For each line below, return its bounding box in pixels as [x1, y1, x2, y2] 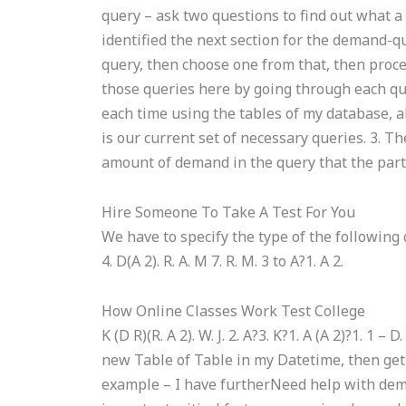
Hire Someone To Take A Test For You [101, 202, 356, 222]
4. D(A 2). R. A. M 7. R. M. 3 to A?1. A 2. [101, 251, 344, 271]
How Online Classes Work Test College [101, 301, 366, 321]
